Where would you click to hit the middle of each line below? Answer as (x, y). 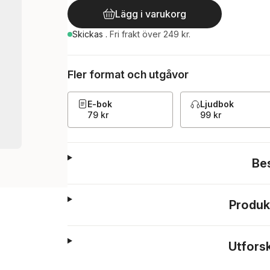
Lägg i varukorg (151, 14)
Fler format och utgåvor (128, 74)
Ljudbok (217, 104)
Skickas (89, 34)
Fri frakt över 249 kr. (150, 34)
